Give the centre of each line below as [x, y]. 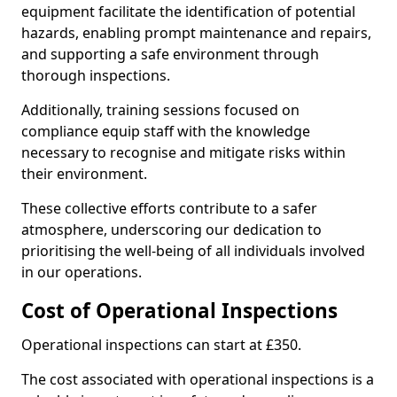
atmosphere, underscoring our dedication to [171, 230]
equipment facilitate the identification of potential [188, 12]
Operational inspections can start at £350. [161, 345]
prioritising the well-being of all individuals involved [193, 251]
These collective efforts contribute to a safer [169, 208]
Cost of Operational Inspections [179, 311]
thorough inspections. [97, 75]
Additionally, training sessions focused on [160, 110]
